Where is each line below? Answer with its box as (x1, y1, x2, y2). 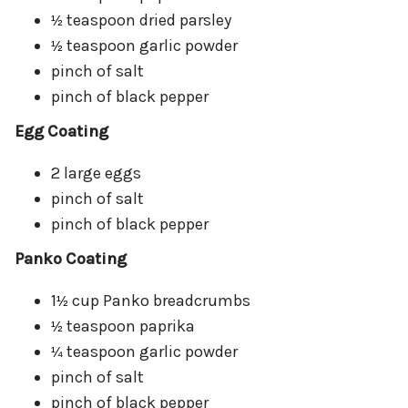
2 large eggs (51, 163, 141, 184)
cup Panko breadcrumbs (72, 291, 250, 311)
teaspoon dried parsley (66, 10, 231, 31)
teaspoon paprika (66, 316, 195, 337)
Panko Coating (15, 249, 127, 270)
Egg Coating (15, 121, 108, 142)
